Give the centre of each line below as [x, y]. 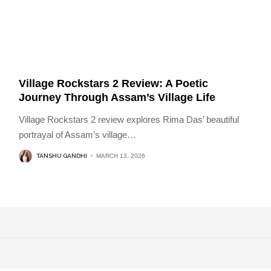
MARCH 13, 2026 [120, 156]
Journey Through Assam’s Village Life [117, 97]
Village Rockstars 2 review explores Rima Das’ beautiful [129, 119]
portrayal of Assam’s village [73, 134]
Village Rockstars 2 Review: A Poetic [113, 83]
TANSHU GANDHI [61, 156]
